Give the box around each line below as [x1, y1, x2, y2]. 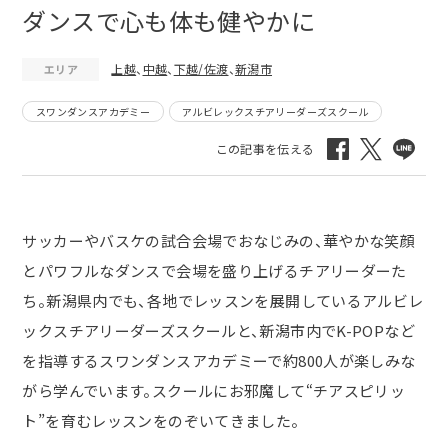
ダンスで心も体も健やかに [22, 3, 315, 39]
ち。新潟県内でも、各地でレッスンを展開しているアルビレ [22, 290, 424, 312]
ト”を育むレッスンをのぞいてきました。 [22, 410, 300, 432]
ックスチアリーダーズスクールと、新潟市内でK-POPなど [22, 320, 415, 342]
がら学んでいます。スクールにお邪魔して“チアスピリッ [22, 380, 406, 402]
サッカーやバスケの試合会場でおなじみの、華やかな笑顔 [22, 230, 416, 252]
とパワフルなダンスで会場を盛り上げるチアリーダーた [22, 260, 407, 282]
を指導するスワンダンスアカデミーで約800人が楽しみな [22, 350, 416, 372]
